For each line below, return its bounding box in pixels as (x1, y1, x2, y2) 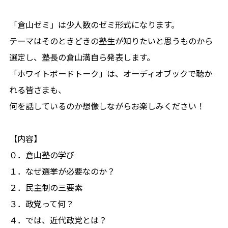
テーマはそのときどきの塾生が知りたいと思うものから (9, 34, 213, 47)
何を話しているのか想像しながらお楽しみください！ (9, 99, 205, 112)
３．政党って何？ (9, 197, 74, 210)
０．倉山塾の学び (9, 148, 74, 161)
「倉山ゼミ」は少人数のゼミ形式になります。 (9, 18, 179, 31)
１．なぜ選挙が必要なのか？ (9, 164, 115, 177)
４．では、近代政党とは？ (9, 213, 107, 226)
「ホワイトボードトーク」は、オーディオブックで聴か (9, 67, 212, 79)
